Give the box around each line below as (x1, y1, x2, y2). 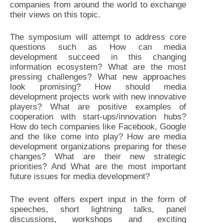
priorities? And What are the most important (10, 162, 187, 172)
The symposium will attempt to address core (10, 32, 187, 42)
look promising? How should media (10, 82, 187, 92)
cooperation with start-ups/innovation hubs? (10, 112, 187, 122)
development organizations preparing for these (10, 142, 187, 152)
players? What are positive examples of (10, 102, 187, 112)
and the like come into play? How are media (10, 132, 187, 142)
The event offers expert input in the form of (10, 194, 187, 204)
